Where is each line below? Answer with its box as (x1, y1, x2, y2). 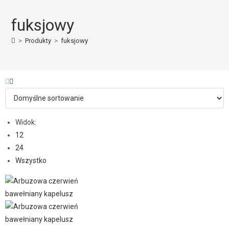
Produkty (25, 36, 52, 44)
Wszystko (15, 156, 47, 165)
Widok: (15, 118, 36, 126)
